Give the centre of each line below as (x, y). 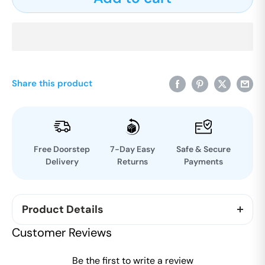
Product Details (63, 209)
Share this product (52, 83)
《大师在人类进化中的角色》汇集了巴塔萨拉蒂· (122, 230)
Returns (132, 161)
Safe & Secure (203, 149)
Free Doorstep (62, 149)
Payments (203, 161)
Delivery (62, 161)
